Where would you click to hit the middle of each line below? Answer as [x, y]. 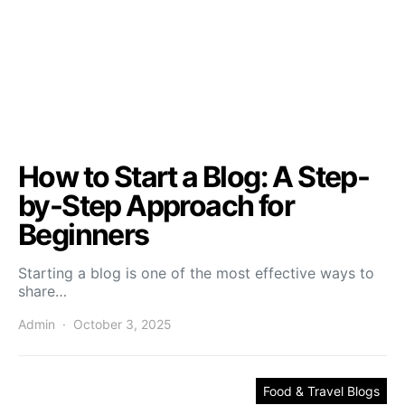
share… [42, 291]
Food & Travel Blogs [321, 391]
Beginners [84, 235]
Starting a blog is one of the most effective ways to [196, 273]
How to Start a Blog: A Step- [194, 177]
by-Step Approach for [156, 206]
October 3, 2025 [122, 324]
